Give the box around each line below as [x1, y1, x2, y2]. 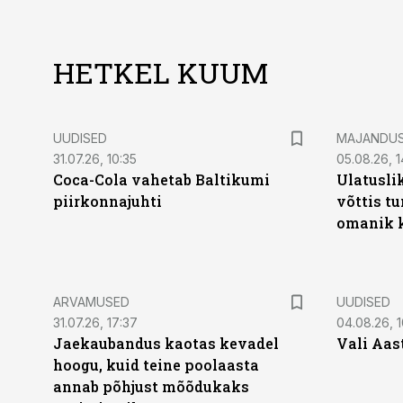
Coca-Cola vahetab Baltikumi [53, 170, 270, 189]
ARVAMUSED [53, 294, 130, 309]
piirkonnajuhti [53, 192, 162, 210]
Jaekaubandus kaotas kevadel [53, 334, 279, 353]
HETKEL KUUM [53, 53, 268, 92]
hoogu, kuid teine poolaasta [53, 355, 259, 374]
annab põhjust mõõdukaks [53, 377, 249, 396]
